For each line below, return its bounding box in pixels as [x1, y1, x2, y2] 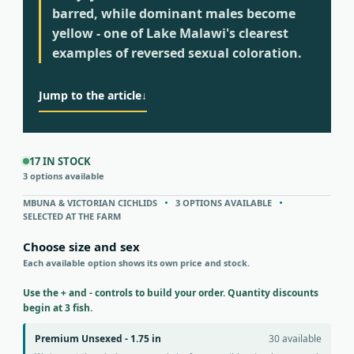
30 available [269, 332, 322, 346]
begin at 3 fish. [23, 301, 92, 315]
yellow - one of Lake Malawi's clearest [52, 24, 288, 43]
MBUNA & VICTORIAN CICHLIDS [23, 197, 157, 209]
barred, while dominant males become [52, 5, 296, 23]
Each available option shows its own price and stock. [23, 257, 250, 269]
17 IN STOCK [29, 154, 91, 169]
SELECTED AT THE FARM [23, 210, 121, 223]
